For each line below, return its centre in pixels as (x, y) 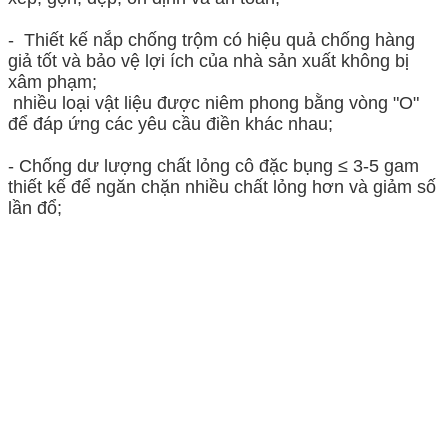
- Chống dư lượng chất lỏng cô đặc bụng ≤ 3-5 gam (213, 166)
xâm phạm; (52, 82)
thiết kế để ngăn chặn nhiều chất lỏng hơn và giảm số (222, 187)
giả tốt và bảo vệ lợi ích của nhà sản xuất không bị (208, 61)
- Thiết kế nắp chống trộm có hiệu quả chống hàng (211, 40)
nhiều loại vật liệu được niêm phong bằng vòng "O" (213, 103)
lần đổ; (35, 208)
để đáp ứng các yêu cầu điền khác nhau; (170, 124)
